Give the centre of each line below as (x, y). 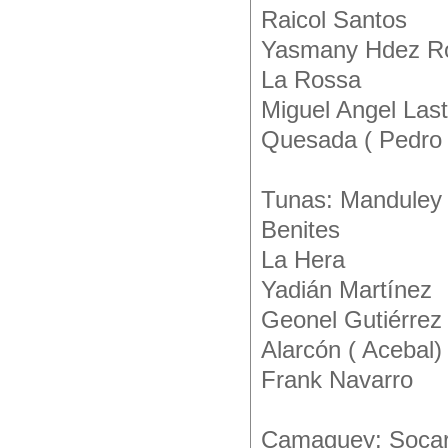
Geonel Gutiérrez (351, 320)
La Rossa (311, 80)
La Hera (303, 260)
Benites (300, 230)
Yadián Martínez (346, 290)
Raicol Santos (334, 20)
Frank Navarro (337, 380)
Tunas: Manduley (351, 200)
